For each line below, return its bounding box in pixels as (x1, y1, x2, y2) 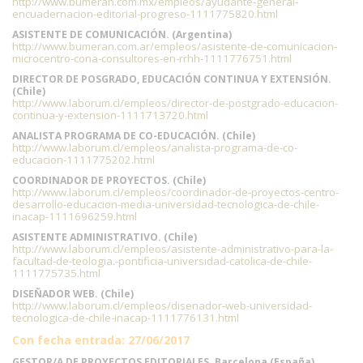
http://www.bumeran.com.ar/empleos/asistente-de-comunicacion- (12, 39, 337, 53)
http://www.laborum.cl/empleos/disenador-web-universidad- (12, 298, 312, 313)
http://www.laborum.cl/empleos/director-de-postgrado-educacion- (12, 96, 338, 110)
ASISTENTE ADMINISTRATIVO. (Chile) (12, 230, 197, 244)
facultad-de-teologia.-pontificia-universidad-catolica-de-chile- (12, 254, 312, 268)
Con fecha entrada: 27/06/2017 (12, 332, 190, 348)
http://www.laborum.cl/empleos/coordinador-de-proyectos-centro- (12, 185, 339, 199)
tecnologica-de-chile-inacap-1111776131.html (12, 310, 239, 325)
